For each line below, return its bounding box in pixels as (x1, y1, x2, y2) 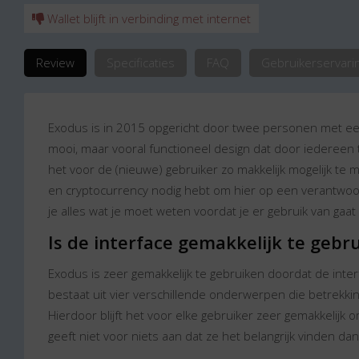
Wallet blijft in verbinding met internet (44, 10, 251, 26)
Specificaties (107, 54, 175, 71)
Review (36, 54, 75, 71)
